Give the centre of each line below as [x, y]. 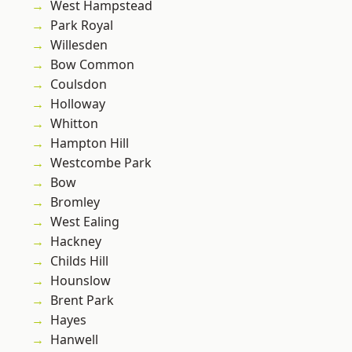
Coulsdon [79, 84]
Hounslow [81, 281]
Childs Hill [79, 261]
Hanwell [74, 340]
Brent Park [82, 301]
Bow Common [92, 65]
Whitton [74, 124]
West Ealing [85, 222]
